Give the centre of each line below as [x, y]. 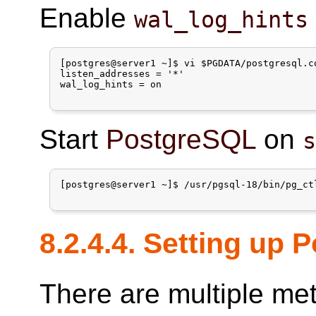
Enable [87, 18]
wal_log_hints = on [111, 85]
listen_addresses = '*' [122, 74]
